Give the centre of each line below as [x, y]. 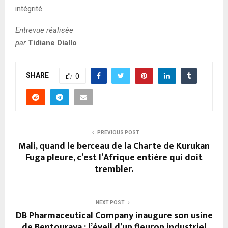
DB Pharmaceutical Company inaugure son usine [114, 216]
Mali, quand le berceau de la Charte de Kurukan [114, 146]
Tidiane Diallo [52, 43]
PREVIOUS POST [118, 133]
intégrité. [30, 9]
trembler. [114, 170]
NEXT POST [110, 203]
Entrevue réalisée [44, 30]
